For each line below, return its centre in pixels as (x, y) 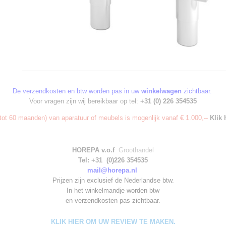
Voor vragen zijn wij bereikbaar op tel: (85, 101)
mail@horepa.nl (112, 170)
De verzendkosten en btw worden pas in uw (77, 91)
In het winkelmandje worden (107, 190)
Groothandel (135, 150)
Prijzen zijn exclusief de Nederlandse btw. (113, 180)
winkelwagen (161, 91)
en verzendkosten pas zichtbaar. (113, 201)
